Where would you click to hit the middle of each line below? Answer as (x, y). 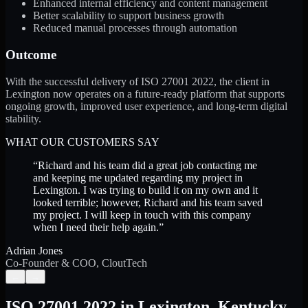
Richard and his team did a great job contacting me (147, 165)
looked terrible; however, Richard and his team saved (148, 202)
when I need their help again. (96, 227)
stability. (23, 118)
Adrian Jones (34, 250)
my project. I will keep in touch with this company (142, 214)
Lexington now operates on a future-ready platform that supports (145, 93)
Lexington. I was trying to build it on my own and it (145, 190)
